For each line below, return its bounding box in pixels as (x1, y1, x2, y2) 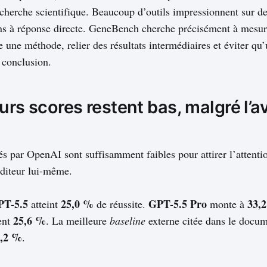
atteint (28, 197, 61, 212)
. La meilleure (46, 213, 110, 228)
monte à (207, 197, 247, 212)
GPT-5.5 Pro (148, 196, 207, 212)
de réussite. (94, 197, 148, 212)
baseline (110, 213, 145, 228)
